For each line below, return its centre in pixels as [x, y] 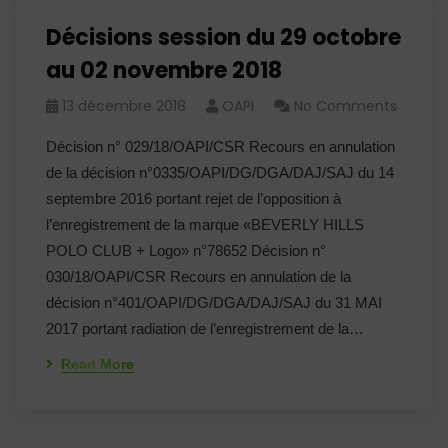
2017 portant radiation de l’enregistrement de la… [205, 328]
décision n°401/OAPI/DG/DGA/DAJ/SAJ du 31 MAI [214, 302]
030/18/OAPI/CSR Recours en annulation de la [198, 276]
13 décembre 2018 [124, 106]
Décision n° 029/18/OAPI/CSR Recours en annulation [220, 146]
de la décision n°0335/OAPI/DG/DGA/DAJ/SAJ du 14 [220, 172]
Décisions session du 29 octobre [223, 37]
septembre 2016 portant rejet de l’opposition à [193, 198]
